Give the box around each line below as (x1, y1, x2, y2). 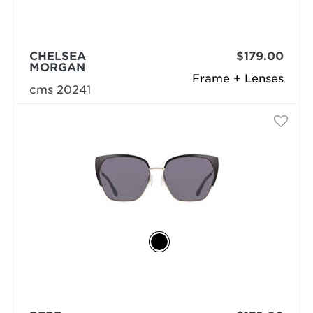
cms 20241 (29, 83, 91, 96)
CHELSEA (29, 50, 86, 63)
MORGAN (29, 61, 85, 74)
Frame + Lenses (192, 72, 284, 85)
